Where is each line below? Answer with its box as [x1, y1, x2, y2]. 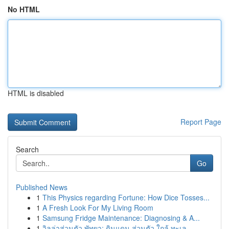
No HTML [8, 4, 40, 14]
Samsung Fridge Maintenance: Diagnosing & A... [42, 213, 200, 223]
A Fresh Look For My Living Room [42, 202, 153, 213]
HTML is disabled [8, 88, 64, 98]
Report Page [180, 117, 221, 127]
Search [16, 144, 39, 154]
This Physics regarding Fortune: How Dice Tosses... [42, 192, 210, 202]
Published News [16, 182, 67, 192]
